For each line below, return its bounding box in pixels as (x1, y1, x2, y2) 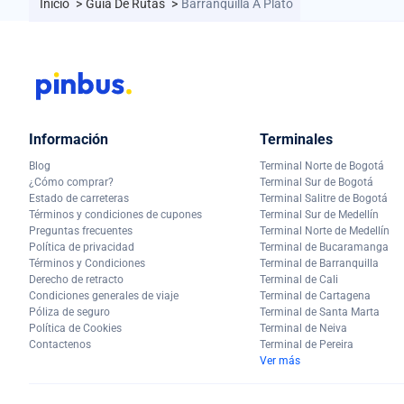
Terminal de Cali (260, 272, 338, 286)
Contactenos (29, 337, 91, 351)
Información (29, 130, 108, 148)
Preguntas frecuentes (29, 224, 133, 237)
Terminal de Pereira (260, 337, 353, 351)
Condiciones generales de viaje (29, 289, 179, 302)
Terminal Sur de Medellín (260, 207, 379, 221)
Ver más (260, 353, 300, 367)
